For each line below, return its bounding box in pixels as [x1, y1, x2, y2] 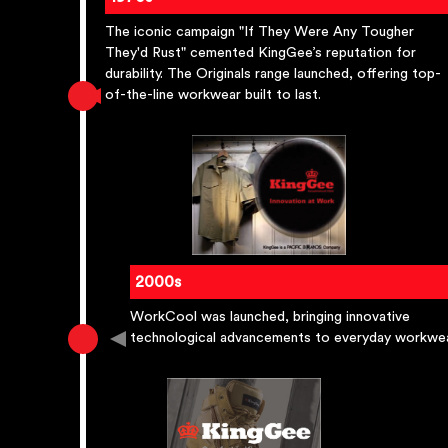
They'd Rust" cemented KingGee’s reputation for [105, 46, 416, 61]
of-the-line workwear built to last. [105, 88, 321, 103]
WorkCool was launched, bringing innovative [130, 310, 410, 325]
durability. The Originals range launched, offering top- [105, 67, 441, 82]
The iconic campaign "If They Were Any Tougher [105, 25, 414, 40]
